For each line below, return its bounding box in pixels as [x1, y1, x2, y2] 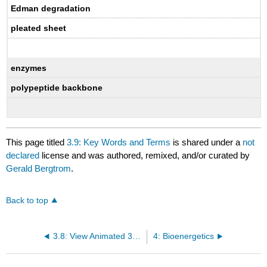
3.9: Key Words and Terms [67, 136, 171, 147]
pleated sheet [11, 23, 67, 33]
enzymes [11, 63, 47, 73]
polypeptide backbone [11, 83, 103, 93]
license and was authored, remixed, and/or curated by [42, 150, 250, 160]
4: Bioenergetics [153, 231, 214, 241]
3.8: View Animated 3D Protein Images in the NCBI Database [132, 231, 141, 241]
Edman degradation [11, 3, 91, 13]
